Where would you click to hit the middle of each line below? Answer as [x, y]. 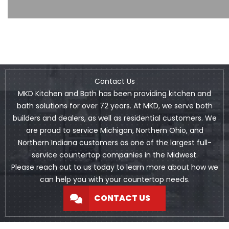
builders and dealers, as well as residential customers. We [114, 118]
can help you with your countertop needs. [114, 180]
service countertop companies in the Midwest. [114, 155]
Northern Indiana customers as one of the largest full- [114, 143]
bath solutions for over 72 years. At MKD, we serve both [114, 106]
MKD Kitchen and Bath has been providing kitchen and [114, 94]
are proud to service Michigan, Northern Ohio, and [114, 131]
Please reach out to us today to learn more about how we [114, 167]
